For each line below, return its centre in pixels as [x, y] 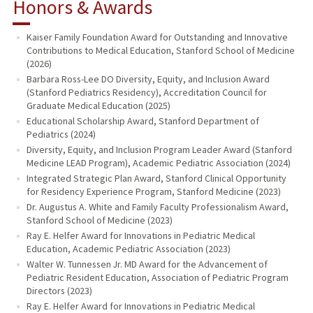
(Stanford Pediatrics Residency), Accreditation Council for [146, 92]
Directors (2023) [59, 290]
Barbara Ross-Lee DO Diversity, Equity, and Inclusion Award [148, 79]
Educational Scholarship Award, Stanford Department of [143, 121]
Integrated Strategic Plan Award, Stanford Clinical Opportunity [156, 178]
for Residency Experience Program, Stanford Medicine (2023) [153, 191]
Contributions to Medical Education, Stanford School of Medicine [160, 50]
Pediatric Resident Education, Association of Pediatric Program [157, 277]
